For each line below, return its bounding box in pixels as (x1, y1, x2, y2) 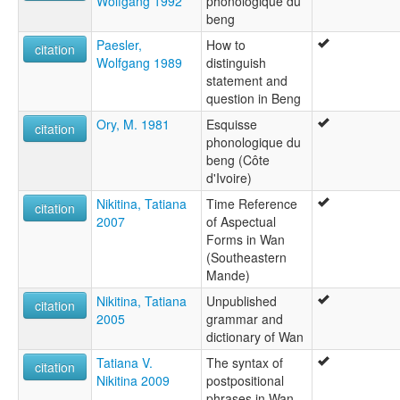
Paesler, (96, 36, 142, 54)
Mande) (206, 266, 250, 285)
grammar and (206, 310, 283, 329)
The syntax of (206, 354, 283, 372)
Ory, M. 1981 (96, 115, 170, 134)
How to (206, 36, 246, 54)
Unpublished (206, 292, 277, 311)
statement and (206, 71, 287, 90)
